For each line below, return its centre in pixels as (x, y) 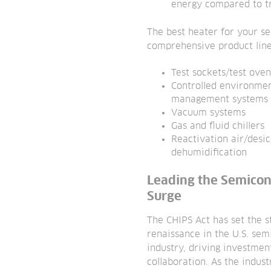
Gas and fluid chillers (218, 126)
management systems (220, 99)
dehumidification (209, 152)
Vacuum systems (209, 113)
